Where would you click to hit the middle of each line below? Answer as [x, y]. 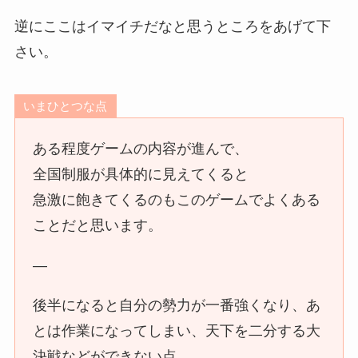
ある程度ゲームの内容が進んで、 [141, 148]
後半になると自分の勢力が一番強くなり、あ [177, 305]
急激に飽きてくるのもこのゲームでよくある [177, 199]
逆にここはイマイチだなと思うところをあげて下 [172, 27]
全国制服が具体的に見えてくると [141, 174]
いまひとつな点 [66, 105]
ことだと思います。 [98, 225]
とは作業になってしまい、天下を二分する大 [177, 330]
